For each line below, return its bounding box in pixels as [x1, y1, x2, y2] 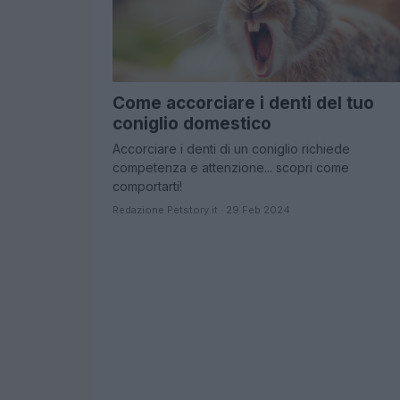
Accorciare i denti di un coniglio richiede [112, 140, 350, 156]
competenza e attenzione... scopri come [112, 159, 349, 175]
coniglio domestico [112, 112, 271, 134]
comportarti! [112, 178, 182, 194]
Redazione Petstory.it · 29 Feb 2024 [112, 203, 290, 216]
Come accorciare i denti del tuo [112, 92, 374, 113]
